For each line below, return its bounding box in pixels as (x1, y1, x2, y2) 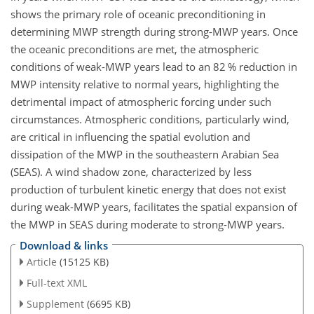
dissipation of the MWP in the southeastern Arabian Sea (11, 146, 279, 161)
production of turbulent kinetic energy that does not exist (11, 182, 286, 196)
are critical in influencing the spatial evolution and (11, 129, 250, 144)
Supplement (26, 296, 84, 310)
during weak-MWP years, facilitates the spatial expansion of (11, 199, 297, 214)
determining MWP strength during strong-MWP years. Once (11, 24, 298, 39)
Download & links (20, 238, 108, 253)
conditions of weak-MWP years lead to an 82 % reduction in (11, 59, 297, 74)
